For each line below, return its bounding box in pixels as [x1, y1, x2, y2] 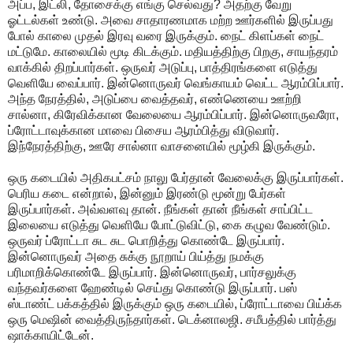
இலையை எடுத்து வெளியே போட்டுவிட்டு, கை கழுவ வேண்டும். [8, 217, 330, 232]
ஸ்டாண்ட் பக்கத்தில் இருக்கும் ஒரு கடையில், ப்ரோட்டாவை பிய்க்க [8, 296, 342, 310]
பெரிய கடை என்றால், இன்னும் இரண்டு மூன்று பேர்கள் [8, 186, 286, 200]
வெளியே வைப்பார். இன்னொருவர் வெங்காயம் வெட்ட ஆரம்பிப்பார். [8, 76, 344, 90]
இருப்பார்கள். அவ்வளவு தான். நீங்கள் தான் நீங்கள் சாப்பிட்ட [8, 202, 313, 216]
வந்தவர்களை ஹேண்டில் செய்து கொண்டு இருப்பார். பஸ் [8, 281, 297, 295]
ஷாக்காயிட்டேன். [8, 328, 94, 342]
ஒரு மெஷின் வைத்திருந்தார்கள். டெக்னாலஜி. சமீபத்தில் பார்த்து [8, 312, 336, 326]
